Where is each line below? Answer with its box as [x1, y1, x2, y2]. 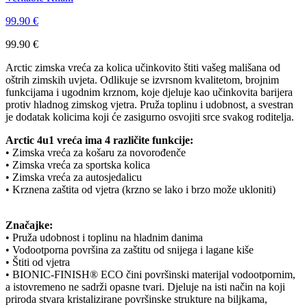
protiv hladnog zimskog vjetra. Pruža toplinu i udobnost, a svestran [5, 98, 293, 110]
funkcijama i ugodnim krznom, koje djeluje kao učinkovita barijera [5, 86, 293, 98]
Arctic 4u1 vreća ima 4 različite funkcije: [5, 134, 193, 146]
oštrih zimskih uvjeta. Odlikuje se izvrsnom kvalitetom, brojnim [5, 73, 279, 86]
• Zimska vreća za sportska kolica [5, 158, 150, 171]
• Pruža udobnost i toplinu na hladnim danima [5, 231, 203, 243]
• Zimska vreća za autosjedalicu [5, 171, 142, 183]
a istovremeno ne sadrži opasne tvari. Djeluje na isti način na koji [5, 280, 285, 293]
